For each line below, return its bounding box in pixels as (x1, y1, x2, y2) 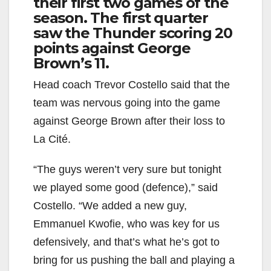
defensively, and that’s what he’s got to (33, 236, 220, 249)
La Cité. (33, 133, 71, 146)
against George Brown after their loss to (33, 115, 225, 128)
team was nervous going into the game (33, 97, 220, 109)
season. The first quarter (33, 9, 209, 27)
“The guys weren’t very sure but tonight (33, 163, 221, 176)
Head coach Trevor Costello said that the (33, 79, 230, 91)
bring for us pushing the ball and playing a (33, 254, 235, 267)
